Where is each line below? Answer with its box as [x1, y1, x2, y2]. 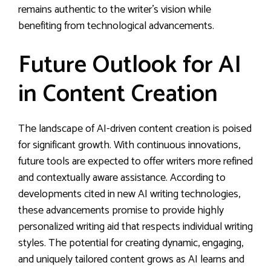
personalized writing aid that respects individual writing [18, 218, 253, 236]
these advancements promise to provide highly [18, 201, 224, 220]
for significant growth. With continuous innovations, [18, 136, 240, 154]
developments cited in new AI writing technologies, [18, 185, 240, 203]
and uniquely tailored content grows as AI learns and [18, 250, 244, 269]
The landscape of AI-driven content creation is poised [18, 120, 252, 138]
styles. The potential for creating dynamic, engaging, [18, 234, 243, 252]
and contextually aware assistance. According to [18, 169, 226, 187]
